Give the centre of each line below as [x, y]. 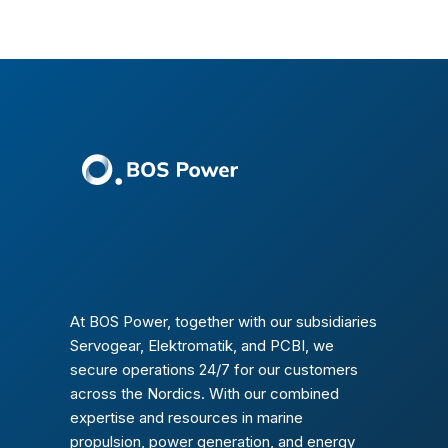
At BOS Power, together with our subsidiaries [223, 321]
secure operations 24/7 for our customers [214, 369]
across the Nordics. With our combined [204, 393]
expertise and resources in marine [186, 417]
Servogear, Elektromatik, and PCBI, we [202, 345]
